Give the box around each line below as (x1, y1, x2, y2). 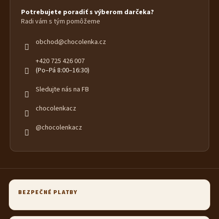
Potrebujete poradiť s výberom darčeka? (21, 7, 154, 17)
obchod (36, 37, 58, 47)
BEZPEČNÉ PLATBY (18, 188, 78, 197)
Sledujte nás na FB (36, 84, 89, 94)
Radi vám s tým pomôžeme (21, 16, 100, 26)
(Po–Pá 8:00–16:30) (36, 65, 89, 75)
